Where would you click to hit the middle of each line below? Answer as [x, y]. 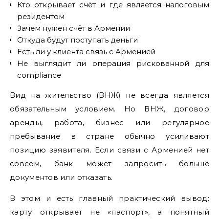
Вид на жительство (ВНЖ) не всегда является [109, 95]
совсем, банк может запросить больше [109, 163]
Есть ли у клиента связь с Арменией [86, 51]
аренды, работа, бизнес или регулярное [109, 122]
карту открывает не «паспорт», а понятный [109, 212]
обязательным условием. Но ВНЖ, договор [109, 109]
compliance [39, 75]
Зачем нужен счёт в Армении [74, 28]
